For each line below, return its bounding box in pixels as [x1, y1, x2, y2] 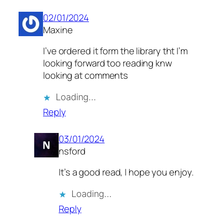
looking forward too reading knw [43, 57, 172, 70]
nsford [59, 144, 86, 157]
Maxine [43, 23, 73, 36]
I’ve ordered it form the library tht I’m [43, 44, 188, 58]
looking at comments [43, 69, 129, 82]
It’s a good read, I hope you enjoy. [59, 166, 194, 179]
